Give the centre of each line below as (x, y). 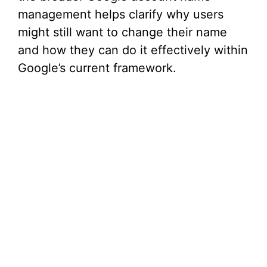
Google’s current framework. (97, 68)
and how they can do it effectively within (133, 50)
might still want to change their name (122, 32)
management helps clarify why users (121, 15)
